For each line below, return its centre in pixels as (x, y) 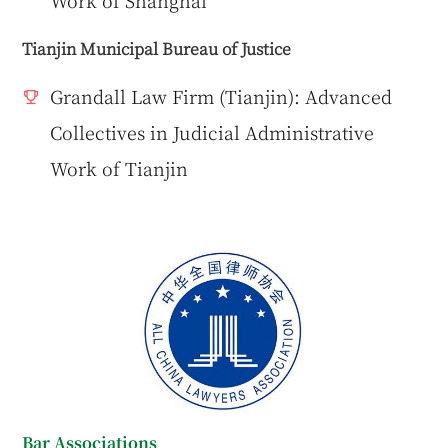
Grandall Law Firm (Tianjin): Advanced (221, 95)
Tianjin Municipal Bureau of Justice (157, 47)
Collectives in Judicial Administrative (212, 131)
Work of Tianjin (119, 167)
